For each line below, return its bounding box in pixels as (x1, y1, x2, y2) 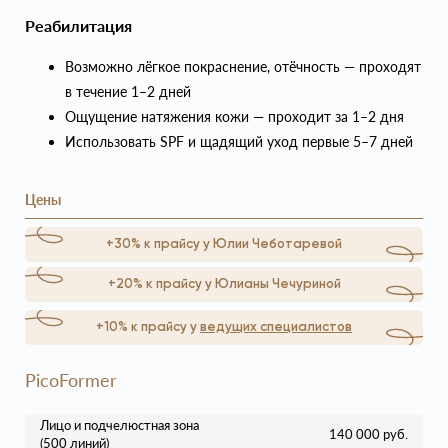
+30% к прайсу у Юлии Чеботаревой (106, 238, 342, 252)
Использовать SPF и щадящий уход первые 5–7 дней (65, 133, 413, 151)
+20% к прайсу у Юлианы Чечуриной (107, 278, 341, 292)
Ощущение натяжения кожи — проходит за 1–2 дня (65, 108, 404, 126)
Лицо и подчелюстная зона (40, 417, 199, 434)
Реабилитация (25, 16, 132, 36)
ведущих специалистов (200, 321, 352, 335)
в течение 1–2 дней (65, 83, 191, 101)
